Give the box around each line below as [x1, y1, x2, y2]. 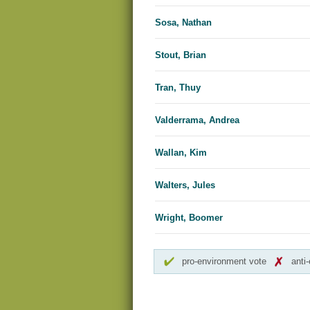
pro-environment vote [182, 256, 266, 267]
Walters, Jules [155, 180, 215, 191]
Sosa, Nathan [155, 17, 212, 28]
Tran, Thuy [155, 82, 201, 93]
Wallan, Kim [155, 147, 207, 158]
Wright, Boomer [155, 212, 223, 224]
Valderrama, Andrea [155, 115, 239, 126]
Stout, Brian [155, 50, 206, 61]
